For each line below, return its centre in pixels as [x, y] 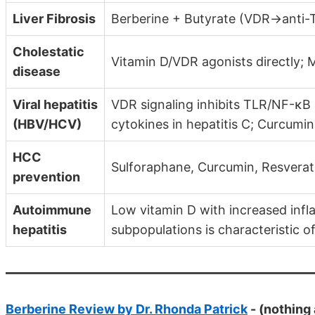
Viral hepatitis [55, 104]
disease [37, 71]
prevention [46, 176]
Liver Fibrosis [54, 18]
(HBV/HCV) [47, 124]
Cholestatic [49, 51]
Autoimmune [52, 210]
